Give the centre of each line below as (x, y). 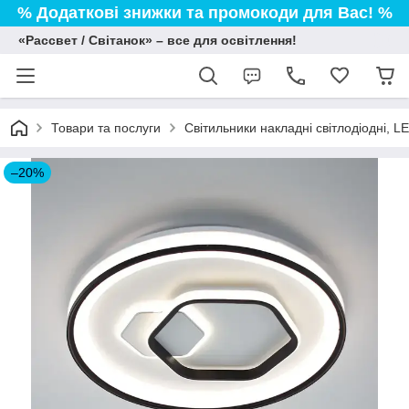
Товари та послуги (106, 128)
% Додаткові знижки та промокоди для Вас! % (204, 13)
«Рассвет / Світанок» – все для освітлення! (157, 40)
